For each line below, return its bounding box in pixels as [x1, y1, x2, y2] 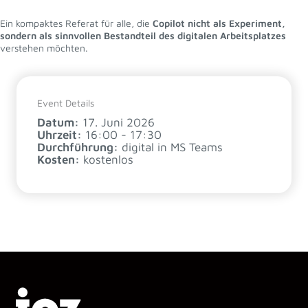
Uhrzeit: [37, 128, 82, 142]
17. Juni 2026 [82, 115, 155, 129]
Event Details [37, 97, 94, 109]
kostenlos [83, 153, 133, 166]
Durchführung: [37, 140, 118, 154]
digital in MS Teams [122, 140, 223, 154]
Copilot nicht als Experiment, [150, 17, 285, 29]
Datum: [37, 115, 79, 129]
